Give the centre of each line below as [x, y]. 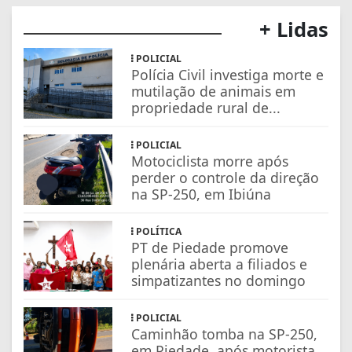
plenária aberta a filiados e [220, 264]
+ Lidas [294, 30]
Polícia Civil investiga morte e [228, 75]
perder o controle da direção [225, 178]
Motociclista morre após [210, 161]
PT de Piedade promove [210, 248]
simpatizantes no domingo [219, 281]
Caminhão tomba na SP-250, [225, 334]
